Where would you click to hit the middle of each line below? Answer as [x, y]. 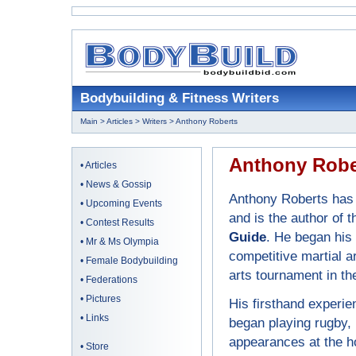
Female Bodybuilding [132, 261]
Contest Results [120, 222]
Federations [112, 280]
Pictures [103, 299]
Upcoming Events [124, 203]
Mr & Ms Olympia [122, 242]
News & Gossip [119, 184]
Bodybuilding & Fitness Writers [180, 98]
